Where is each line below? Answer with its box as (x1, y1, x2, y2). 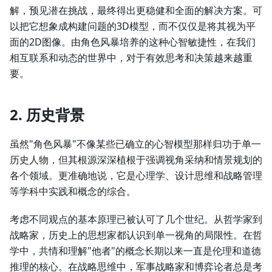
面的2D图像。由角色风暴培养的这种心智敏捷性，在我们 (10, 35, 256, 49)
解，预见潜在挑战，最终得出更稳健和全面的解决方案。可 (10, 4, 262, 18)
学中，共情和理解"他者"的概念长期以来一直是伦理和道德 (10, 244, 261, 258)
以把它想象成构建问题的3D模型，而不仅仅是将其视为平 (10, 19, 256, 33)
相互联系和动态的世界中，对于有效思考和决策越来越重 (10, 51, 253, 65)
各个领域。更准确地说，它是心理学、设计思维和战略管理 (10, 169, 262, 183)
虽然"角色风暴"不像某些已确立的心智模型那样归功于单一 (10, 137, 261, 151)
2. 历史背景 (10, 104, 84, 125)
